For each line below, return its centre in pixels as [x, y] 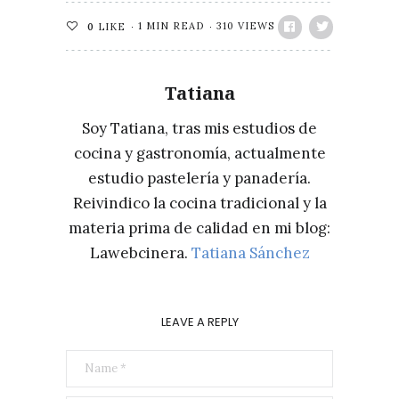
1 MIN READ [171, 26]
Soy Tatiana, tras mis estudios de [199, 128]
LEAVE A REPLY [199, 322]
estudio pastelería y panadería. [199, 178]
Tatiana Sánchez [250, 253]
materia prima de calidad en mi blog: [199, 228]
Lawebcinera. [140, 253]
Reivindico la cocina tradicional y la [199, 203]
